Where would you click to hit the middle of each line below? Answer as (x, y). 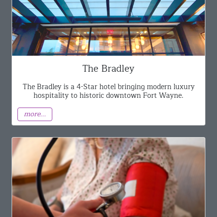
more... (35, 114)
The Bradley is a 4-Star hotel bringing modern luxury (108, 86)
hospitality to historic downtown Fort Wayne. (108, 95)
